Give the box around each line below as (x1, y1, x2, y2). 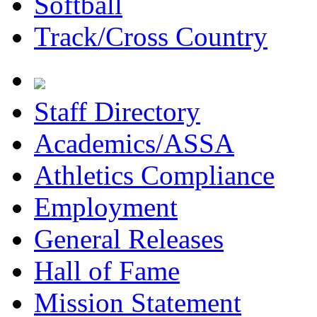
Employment (34, 192, 178, 222)
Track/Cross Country (34, 21, 267, 52)
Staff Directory (34, 96, 200, 127)
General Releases (34, 224, 224, 254)
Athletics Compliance (34, 160, 275, 190)
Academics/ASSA (34, 128, 234, 158)
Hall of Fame (34, 255, 180, 286)
